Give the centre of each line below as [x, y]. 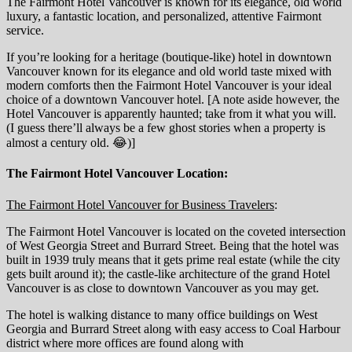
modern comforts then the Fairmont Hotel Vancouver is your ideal [169, 86]
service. [25, 31]
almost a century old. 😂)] [71, 143]
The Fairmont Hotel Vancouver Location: [117, 174]
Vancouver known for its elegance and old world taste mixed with [169, 71]
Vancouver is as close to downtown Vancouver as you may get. [163, 288]
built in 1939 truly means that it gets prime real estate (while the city [173, 259]
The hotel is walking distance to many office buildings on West [162, 314]
